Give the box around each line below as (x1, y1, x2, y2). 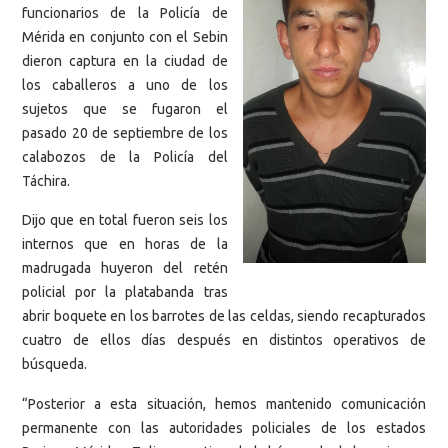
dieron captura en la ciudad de (22, 52, 228, 69)
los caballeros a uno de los (22, 76, 228, 93)
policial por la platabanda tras (22, 284, 228, 301)
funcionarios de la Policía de (22, 4, 228, 21)
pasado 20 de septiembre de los (22, 124, 228, 141)
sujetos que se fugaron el (22, 100, 228, 117)
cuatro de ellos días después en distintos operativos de (22, 332, 426, 349)
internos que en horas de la (22, 236, 228, 253)
